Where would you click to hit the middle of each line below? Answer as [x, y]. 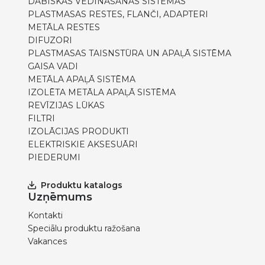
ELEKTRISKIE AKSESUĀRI [83, 144]
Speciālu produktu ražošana [84, 228]
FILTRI [41, 118]
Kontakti [45, 215]
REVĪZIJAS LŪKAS [66, 105]
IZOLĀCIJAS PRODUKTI [78, 131]
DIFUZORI [50, 40]
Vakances [47, 241]
